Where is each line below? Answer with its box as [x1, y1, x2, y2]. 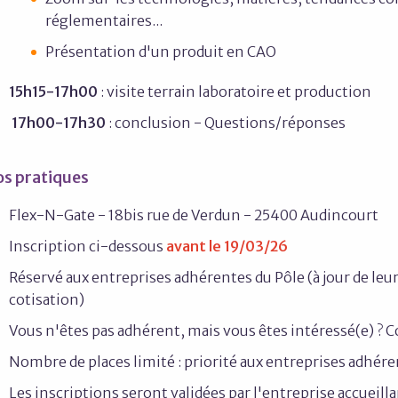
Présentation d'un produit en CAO [45, 43, 279, 60]
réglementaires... [45, 12, 163, 29]
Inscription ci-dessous [9, 237, 166, 255]
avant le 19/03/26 [166, 237, 288, 255]
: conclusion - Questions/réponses [106, 114, 346, 131]
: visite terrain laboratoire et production [98, 83, 371, 100]
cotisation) [9, 291, 84, 308]
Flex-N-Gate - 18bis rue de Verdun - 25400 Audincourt [9, 206, 378, 224]
